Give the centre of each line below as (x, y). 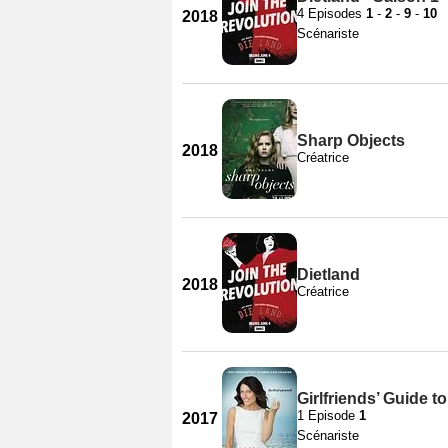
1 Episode (328, 415)
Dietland (328, 274)
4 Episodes (331, 13)
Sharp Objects (351, 140)
